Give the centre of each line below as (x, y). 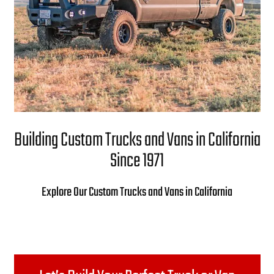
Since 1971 (137, 161)
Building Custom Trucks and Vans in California (137, 140)
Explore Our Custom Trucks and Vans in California (137, 192)
